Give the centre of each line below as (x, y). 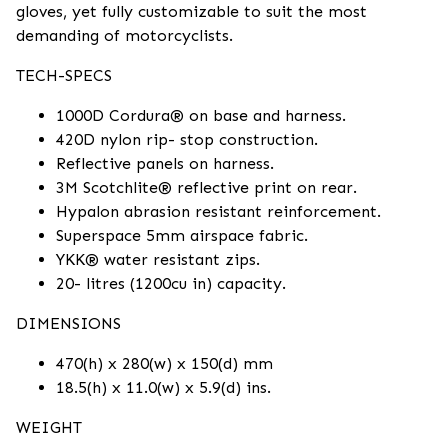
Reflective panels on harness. (165, 163)
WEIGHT (49, 427)
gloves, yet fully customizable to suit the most (191, 11)
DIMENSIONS (68, 323)
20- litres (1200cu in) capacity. (171, 283)
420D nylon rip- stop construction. (187, 139)
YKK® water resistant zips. (158, 259)
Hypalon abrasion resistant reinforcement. (218, 211)
